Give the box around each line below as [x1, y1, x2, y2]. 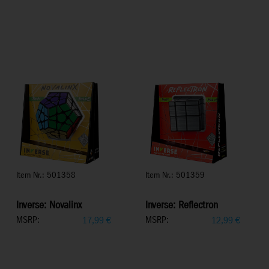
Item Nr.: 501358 [16, 169, 76, 181]
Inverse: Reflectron [145, 199, 218, 213]
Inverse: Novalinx [16, 199, 82, 213]
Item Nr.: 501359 [145, 169, 205, 181]
